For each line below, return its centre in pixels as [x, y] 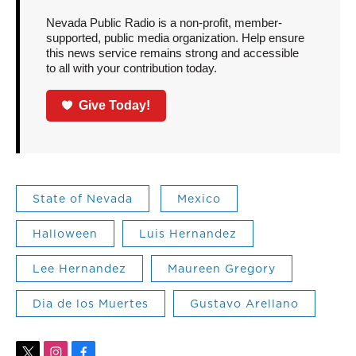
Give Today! [115, 105]
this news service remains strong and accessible [172, 53]
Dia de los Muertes [91, 303]
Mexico [199, 198]
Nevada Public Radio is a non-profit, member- [164, 23]
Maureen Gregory [222, 268]
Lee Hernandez [79, 268]
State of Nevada [83, 198]
